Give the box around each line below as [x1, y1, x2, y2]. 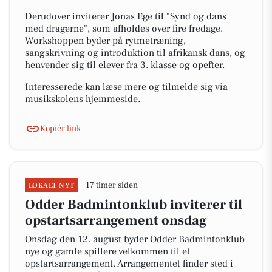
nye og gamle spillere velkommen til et [25, 245, 190, 257]
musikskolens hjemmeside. [25, 93, 140, 105]
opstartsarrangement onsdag [25, 212, 207, 229]
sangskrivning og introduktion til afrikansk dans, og [25, 47, 245, 59]
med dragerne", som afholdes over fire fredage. [25, 22, 223, 35]
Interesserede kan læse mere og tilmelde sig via [25, 81, 228, 93]
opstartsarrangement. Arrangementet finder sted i [25, 257, 233, 270]
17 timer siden [85, 180, 138, 191]
